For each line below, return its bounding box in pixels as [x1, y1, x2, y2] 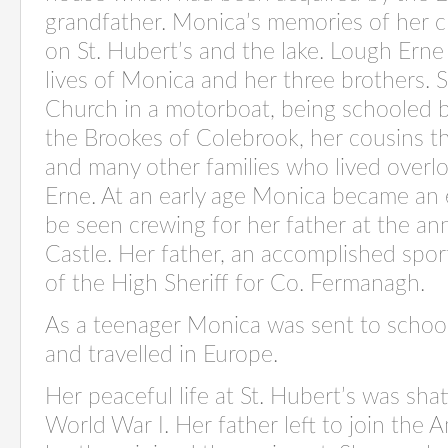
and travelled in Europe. [45, 344, 284, 366]
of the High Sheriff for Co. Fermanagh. [45, 273, 425, 295]
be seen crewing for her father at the [45, 215, 416, 237]
